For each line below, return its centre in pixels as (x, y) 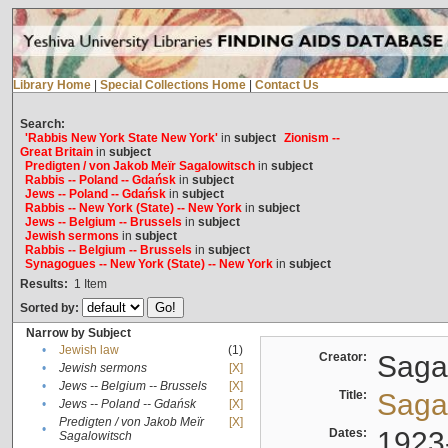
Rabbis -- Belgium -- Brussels (108, 250)
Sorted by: (50, 308)
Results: (43, 284)
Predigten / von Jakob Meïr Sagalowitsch (139, 166)
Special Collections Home (172, 85)
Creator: (345, 357)
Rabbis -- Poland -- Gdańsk (100, 180)
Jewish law (88, 350)
